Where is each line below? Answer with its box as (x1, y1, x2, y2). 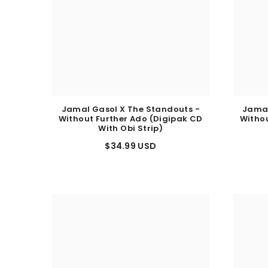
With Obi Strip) (98, 127, 163, 139)
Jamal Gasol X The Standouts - (61, 108, 200, 120)
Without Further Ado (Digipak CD (58, 118, 203, 130)
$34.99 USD (105, 145, 157, 157)
